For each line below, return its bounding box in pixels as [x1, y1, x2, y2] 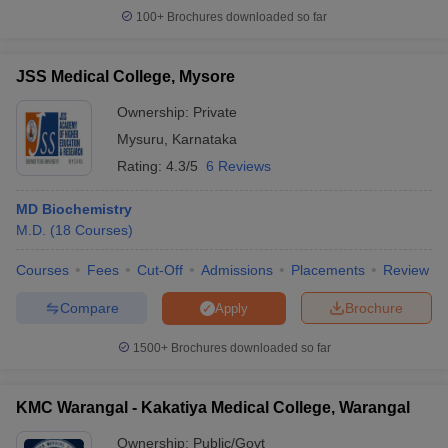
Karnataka [172, 131, 237, 147]
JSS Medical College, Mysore [16, 68, 235, 85]
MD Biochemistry [16, 201, 132, 217]
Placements [291, 262, 365, 278]
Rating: [117, 158, 166, 174]
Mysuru [117, 131, 164, 147]
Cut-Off [137, 262, 183, 278]
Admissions [201, 262, 273, 278]
